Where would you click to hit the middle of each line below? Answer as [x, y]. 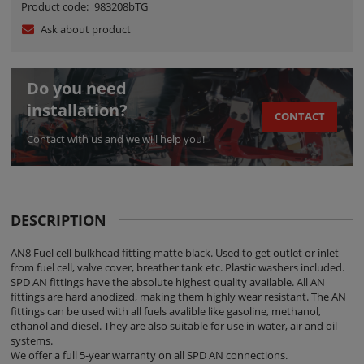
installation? [77, 110]
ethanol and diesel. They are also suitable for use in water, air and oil [174, 325]
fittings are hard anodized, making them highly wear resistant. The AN [178, 296]
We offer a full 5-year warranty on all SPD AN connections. [149, 355]
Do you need [77, 88]
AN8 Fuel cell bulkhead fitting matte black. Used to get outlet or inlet [175, 252]
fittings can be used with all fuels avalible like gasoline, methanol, [166, 311]
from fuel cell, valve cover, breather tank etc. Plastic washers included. [178, 267]
